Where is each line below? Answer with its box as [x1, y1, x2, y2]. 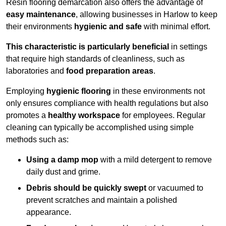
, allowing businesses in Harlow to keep [76, 10, 217, 19]
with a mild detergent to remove [98, 155, 212, 164]
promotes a [6, 111, 48, 120]
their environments [6, 22, 74, 31]
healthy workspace [48, 111, 120, 120]
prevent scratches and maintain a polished [26, 196, 177, 205]
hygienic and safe [74, 22, 142, 31]
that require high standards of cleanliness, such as [6, 54, 185, 64]
